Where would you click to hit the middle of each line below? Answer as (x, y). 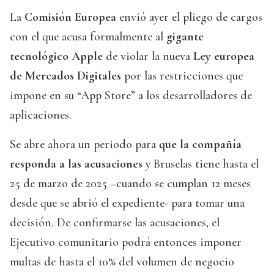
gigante (185, 37)
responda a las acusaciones (76, 164)
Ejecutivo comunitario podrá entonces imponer (126, 243)
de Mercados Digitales (65, 76)
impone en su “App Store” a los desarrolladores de (131, 96)
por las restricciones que (182, 76)
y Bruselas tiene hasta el (201, 164)
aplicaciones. (41, 115)
